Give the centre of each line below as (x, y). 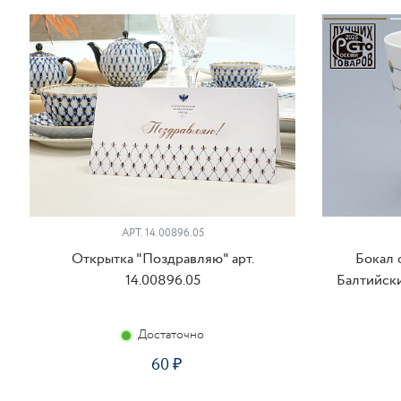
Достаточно (171, 335)
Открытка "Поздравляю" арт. (162, 259)
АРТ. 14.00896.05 (162, 233)
